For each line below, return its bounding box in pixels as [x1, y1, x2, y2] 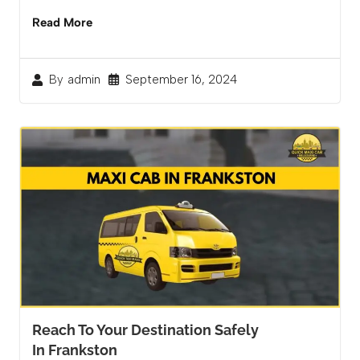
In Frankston [32, 341, 117, 358]
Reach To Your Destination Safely [32, 321, 259, 338]
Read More [32, 14, 92, 30]
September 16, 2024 [125, 72, 237, 87]
